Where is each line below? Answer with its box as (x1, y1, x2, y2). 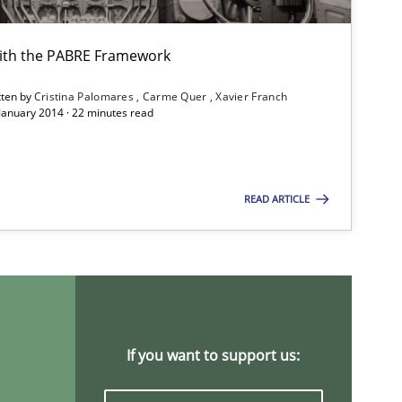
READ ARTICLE (244, 192, 312, 206)
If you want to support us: (127, 345, 301, 366)
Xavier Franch (215, 89, 288, 105)
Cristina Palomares (33, 89, 137, 105)
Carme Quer (142, 89, 210, 105)
